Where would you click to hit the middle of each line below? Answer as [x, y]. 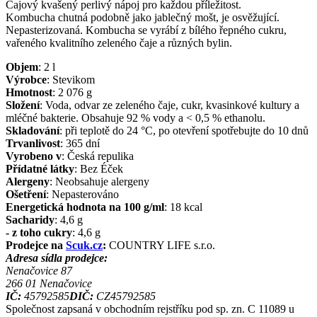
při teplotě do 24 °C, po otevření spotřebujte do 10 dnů [187, 130]
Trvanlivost [33, 143]
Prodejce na [36, 245]
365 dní [83, 143]
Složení [23, 105]
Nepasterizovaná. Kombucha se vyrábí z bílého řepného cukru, [146, 30]
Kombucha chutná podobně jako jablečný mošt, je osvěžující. [143, 17]
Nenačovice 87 [39, 270]
